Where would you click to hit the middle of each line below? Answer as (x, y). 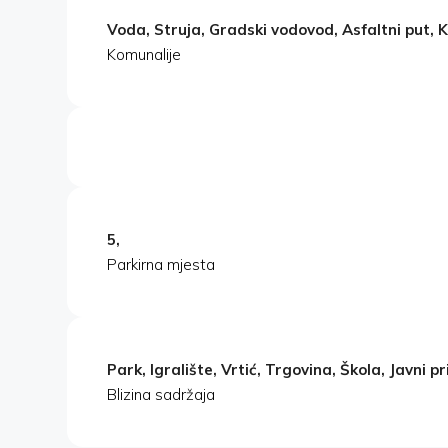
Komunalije (144, 55)
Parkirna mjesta (161, 265)
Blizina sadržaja (161, 395)
